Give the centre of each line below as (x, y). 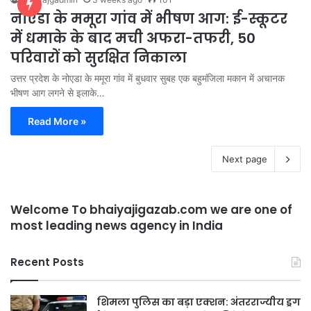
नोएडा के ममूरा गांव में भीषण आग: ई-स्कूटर (149, 19)
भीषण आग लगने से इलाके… (58, 93)
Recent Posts (47, 262)
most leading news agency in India (117, 226)
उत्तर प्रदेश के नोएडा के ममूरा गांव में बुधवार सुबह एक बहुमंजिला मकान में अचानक (148, 78)
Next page (245, 159)
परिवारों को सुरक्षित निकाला (99, 58)
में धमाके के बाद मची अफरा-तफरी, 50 (133, 39)
